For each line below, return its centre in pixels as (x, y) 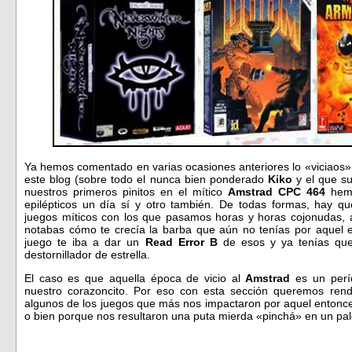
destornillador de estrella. (87, 255)
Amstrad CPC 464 (277, 192)
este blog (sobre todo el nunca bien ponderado (146, 180)
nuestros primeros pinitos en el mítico (126, 192)
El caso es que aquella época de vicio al (135, 279)
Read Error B (181, 242)
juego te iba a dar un (85, 242)
